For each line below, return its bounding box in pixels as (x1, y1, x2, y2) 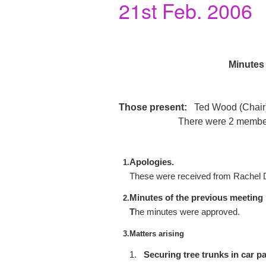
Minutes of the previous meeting (129, 192, 263, 202)
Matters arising (129, 229, 184, 238)
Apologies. (129, 157, 174, 167)
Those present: (118, 102, 187, 112)
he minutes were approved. (134, 207, 240, 217)
